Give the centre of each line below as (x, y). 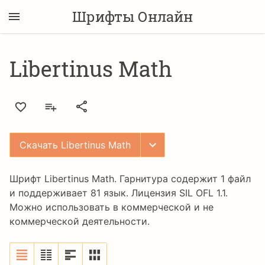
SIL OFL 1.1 (202, 193)
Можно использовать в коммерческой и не (112, 207)
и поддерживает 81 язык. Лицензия (94, 193)
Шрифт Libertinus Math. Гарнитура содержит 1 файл (130, 179)
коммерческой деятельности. (80, 221)
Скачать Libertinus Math (75, 145)
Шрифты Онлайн (132, 17)
